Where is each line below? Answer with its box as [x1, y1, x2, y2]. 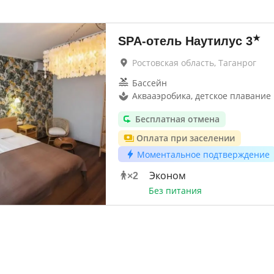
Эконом [149, 169, 186, 182]
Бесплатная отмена [135, 114, 220, 124]
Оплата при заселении [136, 133, 235, 143]
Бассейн [131, 77, 167, 89]
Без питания [148, 185, 202, 196]
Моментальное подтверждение [136, 148, 270, 160]
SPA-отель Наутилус [117, 34, 242, 48]
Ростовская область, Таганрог [131, 57, 256, 68]
